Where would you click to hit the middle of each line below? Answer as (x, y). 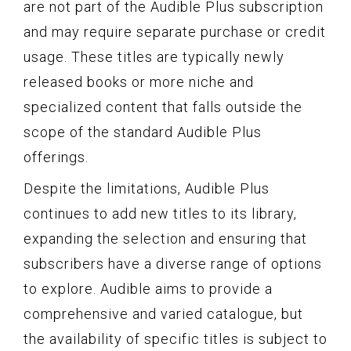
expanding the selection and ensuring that (165, 238)
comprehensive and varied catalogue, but (163, 313)
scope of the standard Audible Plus (143, 132)
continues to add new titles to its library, (160, 213)
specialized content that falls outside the (163, 107)
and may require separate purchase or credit (175, 31)
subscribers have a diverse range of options (173, 263)
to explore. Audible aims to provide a (148, 288)
